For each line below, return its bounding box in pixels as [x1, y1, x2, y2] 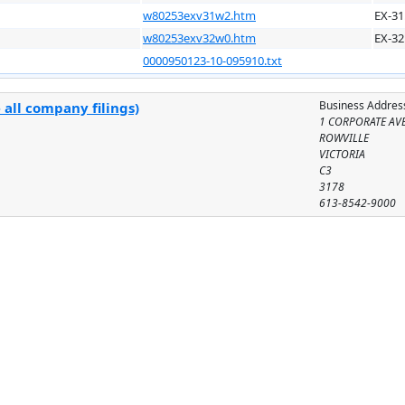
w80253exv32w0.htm [143, 29, 256, 46]
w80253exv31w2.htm [143, 6, 256, 24]
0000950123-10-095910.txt [143, 52, 282, 69]
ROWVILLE [319, 129, 370, 146]
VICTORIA [319, 146, 366, 162]
